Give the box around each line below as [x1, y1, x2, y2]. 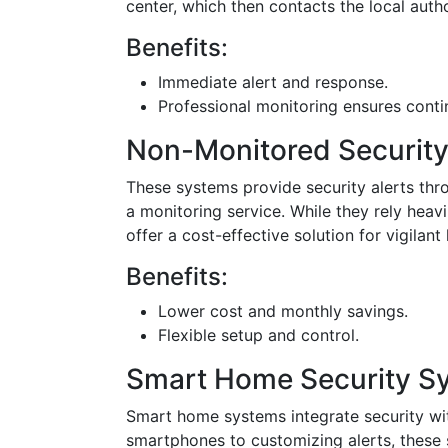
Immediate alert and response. [158, 72, 388, 92]
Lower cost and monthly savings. [158, 301, 408, 321]
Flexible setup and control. [158, 325, 359, 345]
